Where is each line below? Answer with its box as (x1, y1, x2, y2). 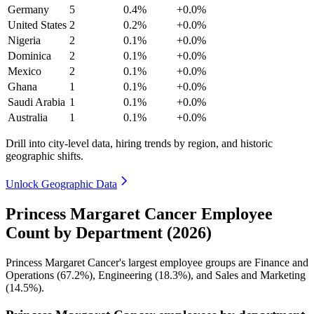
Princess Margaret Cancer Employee (6, 204, 273, 223)
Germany (8, 4, 49, 15)
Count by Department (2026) (6, 223, 212, 242)
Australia (8, 111, 48, 123)
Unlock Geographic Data (6, 178, 117, 190)
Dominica (8, 50, 51, 62)
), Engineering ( (89, 268, 158, 281)
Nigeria (8, 34, 41, 46)
